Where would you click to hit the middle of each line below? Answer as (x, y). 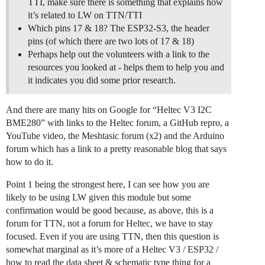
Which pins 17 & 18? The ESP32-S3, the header (119, 28)
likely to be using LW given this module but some (98, 198)
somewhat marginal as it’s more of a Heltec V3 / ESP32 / (112, 250)
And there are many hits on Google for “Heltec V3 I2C (109, 110)
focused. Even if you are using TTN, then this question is (112, 237)
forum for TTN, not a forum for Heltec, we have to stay (109, 224)
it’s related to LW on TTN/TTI (85, 15)
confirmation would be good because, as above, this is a (110, 211)
